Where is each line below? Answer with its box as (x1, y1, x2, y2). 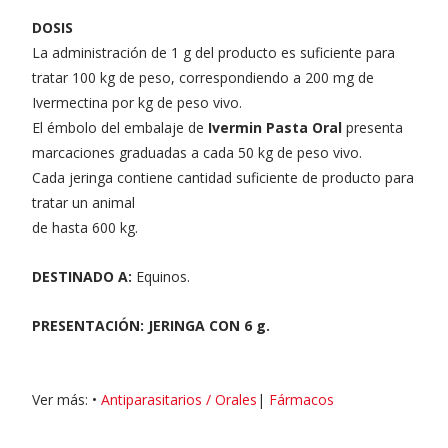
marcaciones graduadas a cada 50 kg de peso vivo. (32, 142, 362, 162)
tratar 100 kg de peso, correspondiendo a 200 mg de (32, 67, 374, 87)
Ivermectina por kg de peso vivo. (32, 92, 242, 112)
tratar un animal (32, 192, 135, 212)
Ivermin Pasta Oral (208, 117, 342, 137)
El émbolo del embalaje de (32, 117, 208, 137)
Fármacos (269, 389, 334, 409)
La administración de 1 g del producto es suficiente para (32, 42, 395, 62)
